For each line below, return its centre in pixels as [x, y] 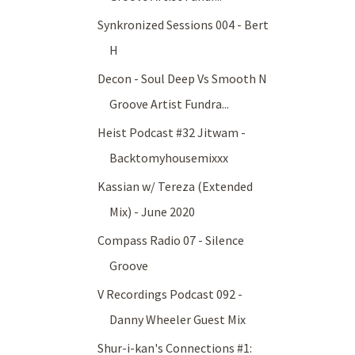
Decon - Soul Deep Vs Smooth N [183, 79]
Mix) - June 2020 [153, 212]
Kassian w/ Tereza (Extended [176, 187]
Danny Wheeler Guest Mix [178, 320]
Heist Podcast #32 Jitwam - [172, 133]
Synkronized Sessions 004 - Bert [183, 25]
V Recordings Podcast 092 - [170, 294]
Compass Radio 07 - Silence [171, 240]
